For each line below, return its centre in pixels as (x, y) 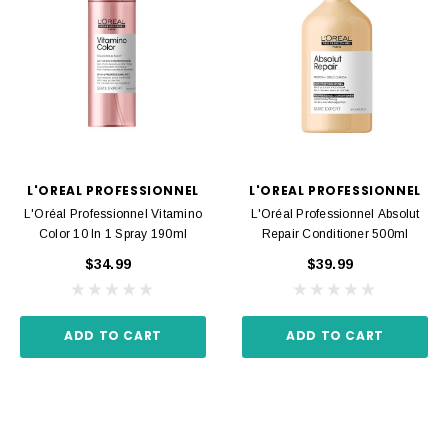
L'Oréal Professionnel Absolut (335, 214)
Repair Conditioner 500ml (335, 234)
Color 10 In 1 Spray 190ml (113, 234)
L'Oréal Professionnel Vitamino (113, 214)
